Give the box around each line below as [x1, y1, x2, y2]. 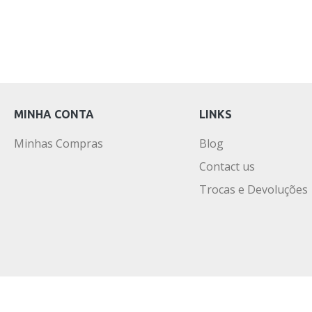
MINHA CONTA [14, 107, 94, 120]
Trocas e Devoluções [199, 181, 308, 197]
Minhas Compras [14, 135, 103, 151]
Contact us [199, 158, 255, 174]
